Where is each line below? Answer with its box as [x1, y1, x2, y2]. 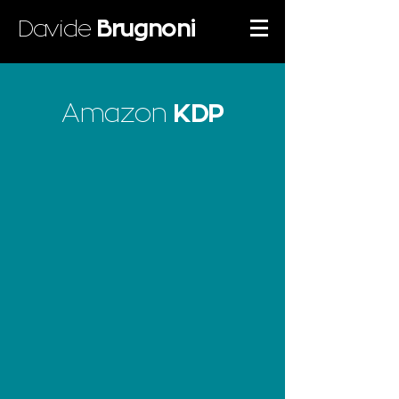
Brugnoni [95, 18, 196, 41]
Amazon [61, 101, 174, 126]
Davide [18, 18, 96, 41]
